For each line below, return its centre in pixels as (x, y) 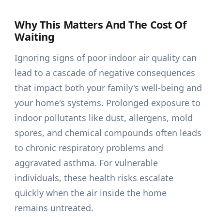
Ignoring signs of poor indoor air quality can (106, 58)
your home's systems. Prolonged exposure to (108, 103)
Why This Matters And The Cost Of (101, 25)
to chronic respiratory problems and (89, 148)
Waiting (35, 37)
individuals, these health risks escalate (94, 178)
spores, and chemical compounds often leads (108, 133)
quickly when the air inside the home (91, 193)
